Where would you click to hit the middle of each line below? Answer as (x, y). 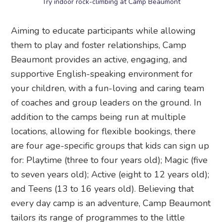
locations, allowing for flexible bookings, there (104, 132)
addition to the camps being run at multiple (99, 117)
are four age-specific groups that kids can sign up (110, 146)
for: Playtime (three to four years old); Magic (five (110, 160)
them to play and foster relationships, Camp (99, 45)
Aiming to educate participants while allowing (104, 31)
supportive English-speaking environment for (102, 74)
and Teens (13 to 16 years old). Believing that (103, 189)
